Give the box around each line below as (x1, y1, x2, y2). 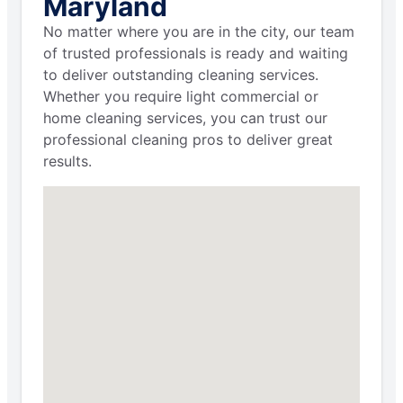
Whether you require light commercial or (43, 87, 318, 106)
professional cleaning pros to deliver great (43, 130, 333, 149)
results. (43, 152, 92, 171)
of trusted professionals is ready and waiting (43, 44, 348, 63)
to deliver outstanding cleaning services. (43, 66, 318, 85)
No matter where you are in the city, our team (43, 22, 354, 41)
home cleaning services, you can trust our (43, 109, 327, 128)
